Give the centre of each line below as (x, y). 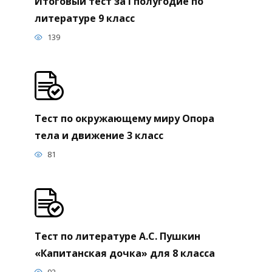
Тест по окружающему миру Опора (124, 118)
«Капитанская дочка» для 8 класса (124, 253)
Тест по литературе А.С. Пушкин (117, 236)
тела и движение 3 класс (99, 135)
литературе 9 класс (84, 18)
